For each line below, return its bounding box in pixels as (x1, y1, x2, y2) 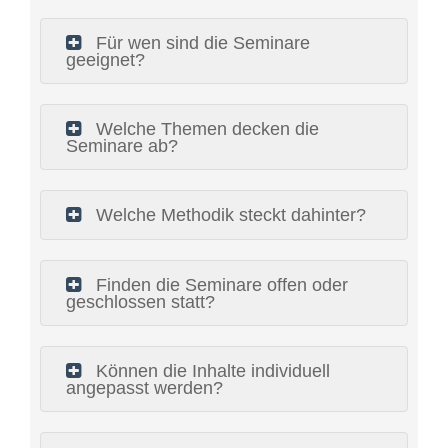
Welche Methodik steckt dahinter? (91, 205, 366, 226)
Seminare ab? (66, 136, 178, 157)
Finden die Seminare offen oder (91, 275, 348, 296)
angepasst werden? (66, 378, 223, 399)
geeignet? (66, 50, 145, 71)
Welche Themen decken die (91, 119, 319, 140)
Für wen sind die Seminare (91, 33, 310, 54)
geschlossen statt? (66, 292, 215, 313)
